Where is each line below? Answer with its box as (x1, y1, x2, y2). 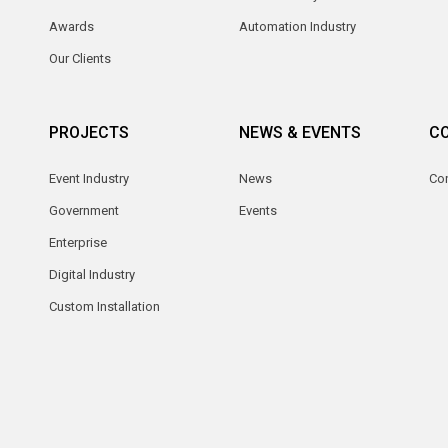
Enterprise (49, 235, 107, 251)
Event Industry (49, 171, 129, 187)
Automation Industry (239, 19, 356, 35)
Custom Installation (49, 299, 160, 315)
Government (49, 203, 119, 219)
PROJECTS (49, 123, 129, 143)
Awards (49, 19, 94, 35)
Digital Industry (49, 267, 135, 283)
